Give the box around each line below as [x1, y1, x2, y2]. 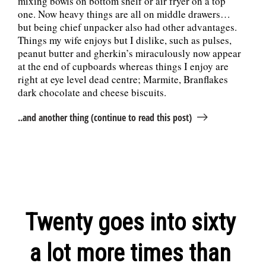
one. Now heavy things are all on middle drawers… [18, 7, 230, 21]
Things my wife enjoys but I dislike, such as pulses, [18, 33, 232, 47]
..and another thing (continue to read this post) [18, 110, 192, 124]
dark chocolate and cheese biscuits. [18, 85, 166, 99]
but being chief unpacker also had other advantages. [18, 20, 237, 34]
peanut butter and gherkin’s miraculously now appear [18, 46, 241, 60]
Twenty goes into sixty [24, 208, 236, 236]
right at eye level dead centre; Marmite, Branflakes [18, 72, 228, 86]
